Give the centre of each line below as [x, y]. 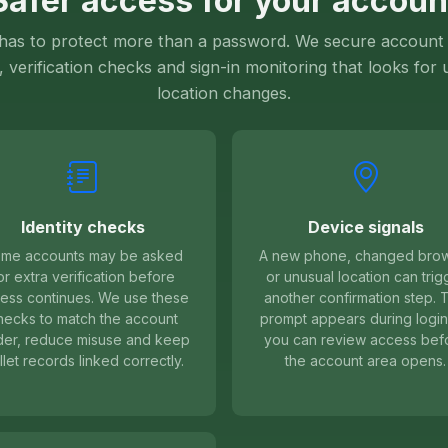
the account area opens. [365, 361]
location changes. [224, 93]
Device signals [365, 227]
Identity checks [82, 227]
